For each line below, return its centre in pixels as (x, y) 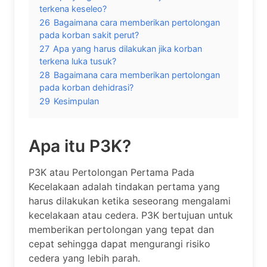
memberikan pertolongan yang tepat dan (121, 229)
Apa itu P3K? (80, 146)
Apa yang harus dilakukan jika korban (128, 48)
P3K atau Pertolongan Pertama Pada (111, 172)
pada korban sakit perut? (89, 35)
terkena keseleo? (73, 8)
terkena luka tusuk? (78, 61)
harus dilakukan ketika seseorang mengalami (130, 201)
